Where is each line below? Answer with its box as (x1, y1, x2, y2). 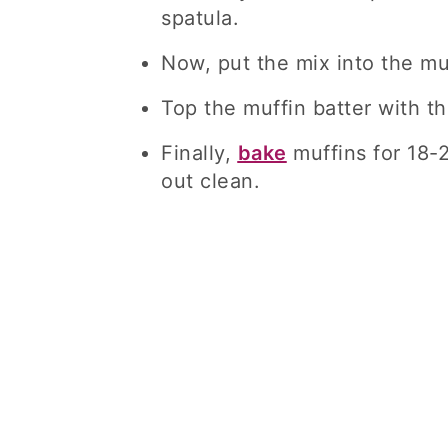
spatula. (161, 6, 239, 30)
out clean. (161, 169, 260, 193)
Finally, (161, 141, 238, 165)
